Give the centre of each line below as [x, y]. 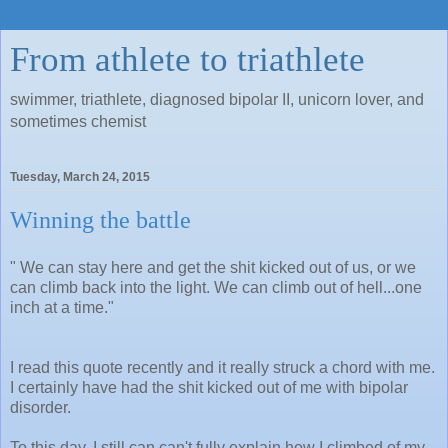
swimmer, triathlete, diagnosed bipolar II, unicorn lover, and [217, 99]
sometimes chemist [78, 121]
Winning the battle [100, 220]
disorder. [40, 407]
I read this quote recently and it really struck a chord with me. [222, 367]
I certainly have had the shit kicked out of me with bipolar [209, 387]
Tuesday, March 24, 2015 [80, 177]
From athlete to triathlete [187, 59]
